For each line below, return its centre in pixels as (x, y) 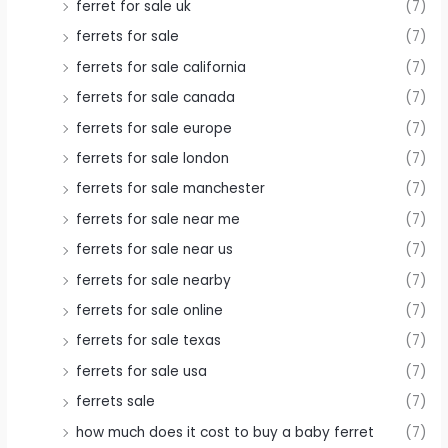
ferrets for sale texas (149, 341)
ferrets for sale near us (155, 250)
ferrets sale (116, 402)
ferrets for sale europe (154, 128)
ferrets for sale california (161, 67)
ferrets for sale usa (142, 371)
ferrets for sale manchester (171, 189)
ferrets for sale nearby (154, 280)
